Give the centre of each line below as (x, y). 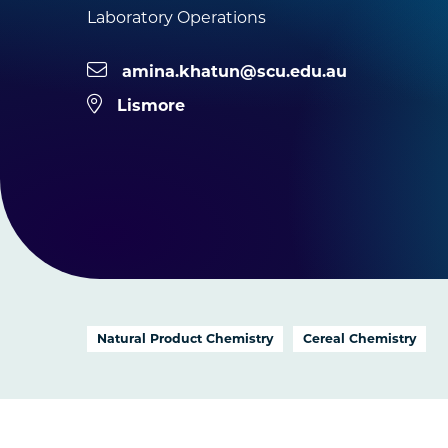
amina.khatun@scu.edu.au (235, 71)
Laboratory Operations (177, 17)
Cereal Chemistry (360, 338)
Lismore (151, 105)
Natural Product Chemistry (185, 338)
